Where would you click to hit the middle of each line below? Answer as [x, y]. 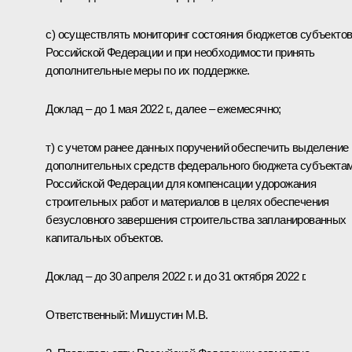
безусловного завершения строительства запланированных [196, 219]
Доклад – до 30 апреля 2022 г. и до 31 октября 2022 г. [176, 276]
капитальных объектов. [104, 237]
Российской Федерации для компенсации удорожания [181, 183]
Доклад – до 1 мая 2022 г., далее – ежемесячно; [163, 108]
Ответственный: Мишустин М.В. [127, 314]
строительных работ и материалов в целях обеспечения [187, 201]
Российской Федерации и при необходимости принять [180, 52]
